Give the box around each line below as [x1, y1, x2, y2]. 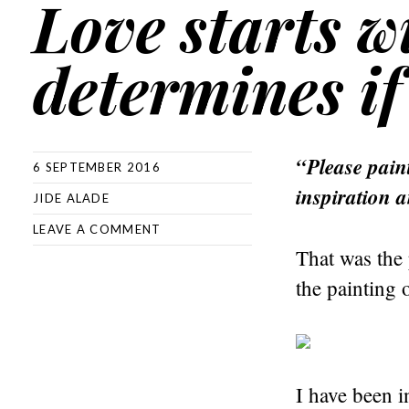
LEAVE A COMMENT [33, 222, 162, 236]
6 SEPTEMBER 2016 [33, 160, 161, 174]
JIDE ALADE [33, 191, 110, 205]
